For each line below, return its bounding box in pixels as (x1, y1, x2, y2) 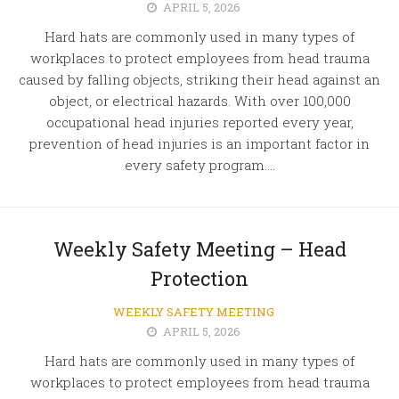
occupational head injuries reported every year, (45, 113, 354, 131)
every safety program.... (124, 156, 275, 174)
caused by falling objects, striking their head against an (19, 70, 380, 88)
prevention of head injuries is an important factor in (29, 134, 370, 152)
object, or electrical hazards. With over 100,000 (48, 92, 351, 110)
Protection (151, 265, 248, 291)
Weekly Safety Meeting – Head (53, 236, 346, 262)
